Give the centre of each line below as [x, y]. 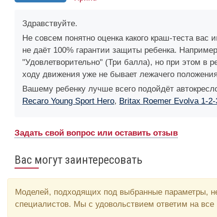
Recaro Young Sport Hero [68, 101]
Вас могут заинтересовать [78, 160]
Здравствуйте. [50, 23]
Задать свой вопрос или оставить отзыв [96, 133]
